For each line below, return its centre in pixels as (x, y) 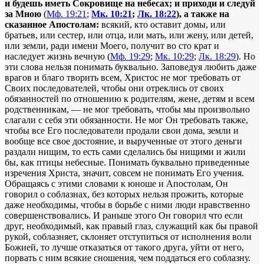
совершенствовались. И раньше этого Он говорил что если (124, 215)
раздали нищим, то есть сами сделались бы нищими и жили (125, 151)
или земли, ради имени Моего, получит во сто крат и (112, 45)
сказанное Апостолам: (53, 24)
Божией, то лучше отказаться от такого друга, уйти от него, (124, 247)
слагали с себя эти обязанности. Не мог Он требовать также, (126, 120)
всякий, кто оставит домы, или (164, 24)
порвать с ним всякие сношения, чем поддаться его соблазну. (128, 258)
